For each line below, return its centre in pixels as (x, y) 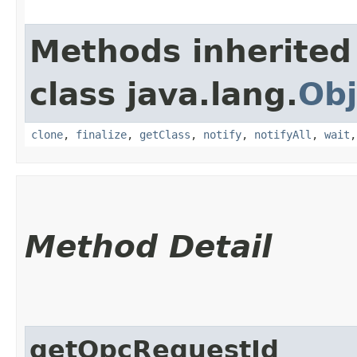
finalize (101, 134)
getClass (165, 134)
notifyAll (283, 134)
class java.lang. (164, 94)
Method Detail (148, 246)
